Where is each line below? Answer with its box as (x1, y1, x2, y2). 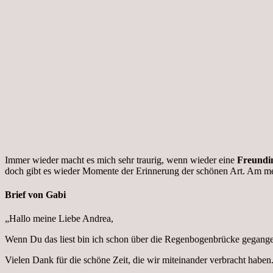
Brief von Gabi (5, 190, 66, 200)
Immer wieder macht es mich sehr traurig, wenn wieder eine (5, 154, 237, 165)
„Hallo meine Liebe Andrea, (5, 213, 113, 224)
